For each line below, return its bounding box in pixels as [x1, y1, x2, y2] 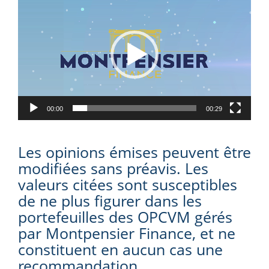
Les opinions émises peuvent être [18, 141, 251, 162]
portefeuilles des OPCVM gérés [18, 206, 232, 227]
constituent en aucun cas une [18, 238, 223, 259]
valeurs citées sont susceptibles [18, 174, 237, 195]
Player [17, 2, 61, 23]
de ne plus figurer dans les [18, 190, 202, 211]
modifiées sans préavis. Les [18, 157, 208, 178]
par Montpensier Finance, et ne [18, 222, 235, 243]
